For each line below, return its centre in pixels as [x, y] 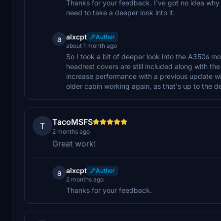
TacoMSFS [73, 122]
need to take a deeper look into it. [121, 12]
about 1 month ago [92, 45]
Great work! [74, 143]
